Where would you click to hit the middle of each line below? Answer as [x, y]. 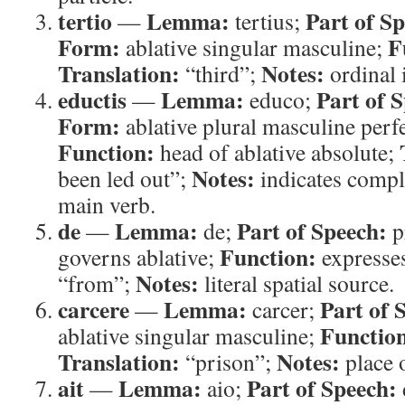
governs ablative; [139, 257]
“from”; [97, 283]
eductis [92, 99]
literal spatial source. [297, 283]
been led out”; [125, 178]
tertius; [268, 21]
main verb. [107, 204]
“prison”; [228, 362]
